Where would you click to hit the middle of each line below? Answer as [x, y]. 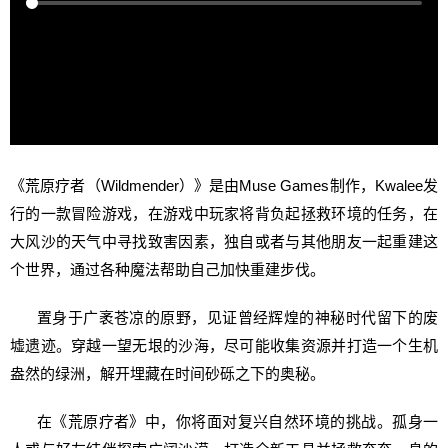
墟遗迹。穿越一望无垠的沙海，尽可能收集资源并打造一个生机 [224, 345]
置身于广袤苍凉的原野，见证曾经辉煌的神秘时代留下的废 [224, 317]
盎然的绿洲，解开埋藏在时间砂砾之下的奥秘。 [167, 373]
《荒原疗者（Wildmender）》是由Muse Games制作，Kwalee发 [224, 185]
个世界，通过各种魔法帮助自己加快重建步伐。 [167, 269]
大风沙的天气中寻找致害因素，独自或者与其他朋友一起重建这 [224, 241]
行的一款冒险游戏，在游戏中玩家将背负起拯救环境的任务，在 [224, 213]
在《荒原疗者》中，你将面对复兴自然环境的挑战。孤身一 [224, 421]
